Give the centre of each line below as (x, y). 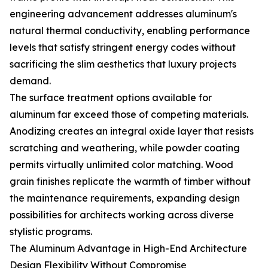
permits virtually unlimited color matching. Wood (121, 165)
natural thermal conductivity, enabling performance (130, 31)
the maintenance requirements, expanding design (125, 198)
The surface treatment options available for (111, 98)
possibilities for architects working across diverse (122, 215)
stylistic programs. (51, 232)
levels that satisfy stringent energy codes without (123, 47)
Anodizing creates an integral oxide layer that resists (132, 131)
